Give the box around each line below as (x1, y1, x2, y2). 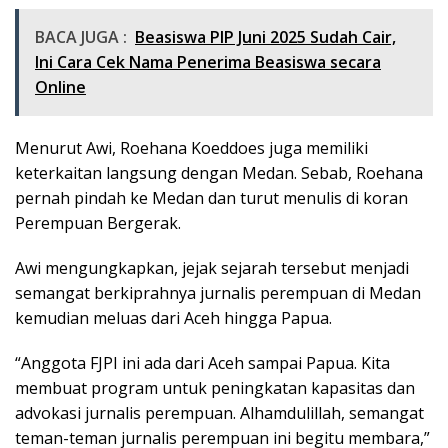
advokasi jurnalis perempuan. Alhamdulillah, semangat (15, 402, 424, 425)
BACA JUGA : (35, 26, 127, 49)
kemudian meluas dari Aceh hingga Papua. (15, 307, 332, 330)
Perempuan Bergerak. (15, 212, 181, 235)
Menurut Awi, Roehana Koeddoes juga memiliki (15, 137, 368, 160)
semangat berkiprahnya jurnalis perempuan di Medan (15, 282, 421, 305)
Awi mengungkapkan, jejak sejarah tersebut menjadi (15, 257, 409, 280)
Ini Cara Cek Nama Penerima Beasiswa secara (35, 51, 381, 74)
